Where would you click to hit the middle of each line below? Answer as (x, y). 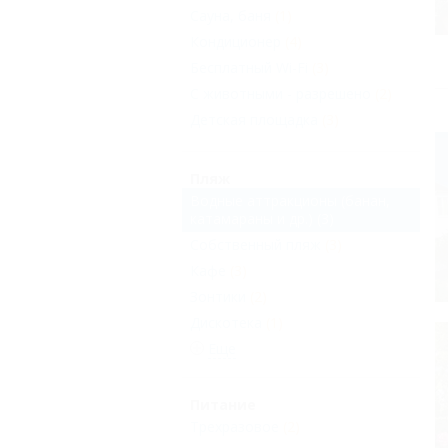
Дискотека (226, 323)
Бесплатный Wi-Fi (249, 68)
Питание (223, 405)
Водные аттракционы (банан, (290, 201)
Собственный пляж (255, 245)
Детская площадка (254, 120)
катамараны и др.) (251, 219)
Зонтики (218, 297)
